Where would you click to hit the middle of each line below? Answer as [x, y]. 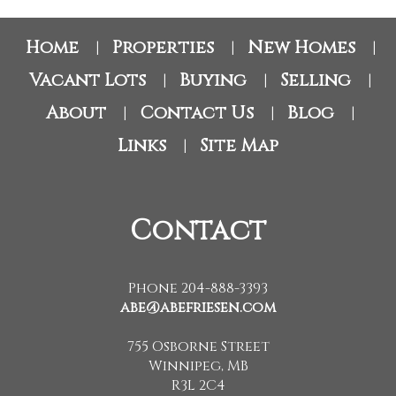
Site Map [239, 146]
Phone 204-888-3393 [198, 289]
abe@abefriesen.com [198, 308]
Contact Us [197, 113]
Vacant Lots [88, 80]
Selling [316, 80]
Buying [213, 80]
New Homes [301, 48]
